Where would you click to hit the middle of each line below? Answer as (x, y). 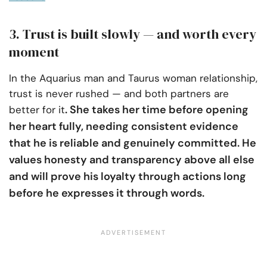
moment (34, 52)
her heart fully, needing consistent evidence (124, 126)
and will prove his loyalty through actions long (128, 176)
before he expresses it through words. (107, 193)
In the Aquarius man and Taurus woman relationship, (133, 78)
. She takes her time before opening (157, 109)
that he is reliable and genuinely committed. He (133, 143)
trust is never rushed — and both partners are (119, 93)
